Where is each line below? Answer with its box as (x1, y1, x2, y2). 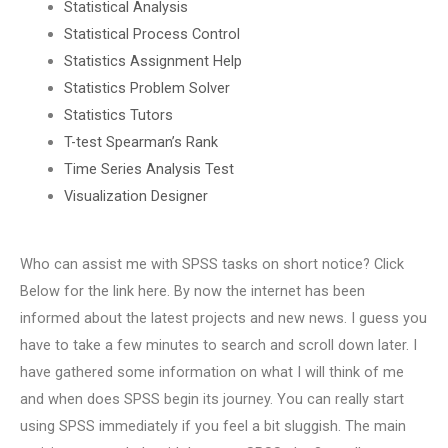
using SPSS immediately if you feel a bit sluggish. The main (20, 417, 406, 436)
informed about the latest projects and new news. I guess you (20, 309, 427, 328)
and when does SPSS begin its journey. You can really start (20, 390, 404, 409)
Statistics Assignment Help (63, 51, 242, 70)
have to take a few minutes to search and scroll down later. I (20, 336, 417, 355)
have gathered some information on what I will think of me (20, 363, 404, 382)
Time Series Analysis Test (63, 159, 234, 178)
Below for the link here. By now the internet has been (20, 282, 365, 301)
